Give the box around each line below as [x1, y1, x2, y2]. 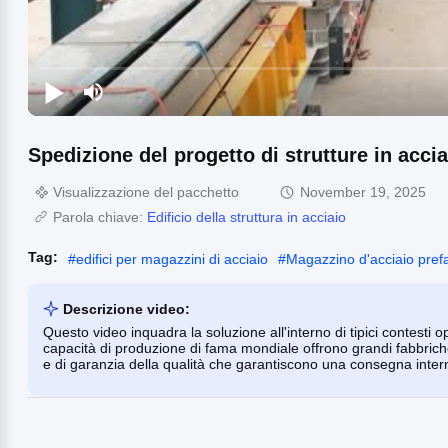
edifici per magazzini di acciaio [76, 250, 268, 267]
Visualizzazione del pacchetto [53, 183, 239, 200]
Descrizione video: [63, 300, 190, 317]
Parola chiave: [53, 208, 147, 225]
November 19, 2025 [300, 183, 426, 200]
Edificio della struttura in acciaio [147, 208, 346, 225]
